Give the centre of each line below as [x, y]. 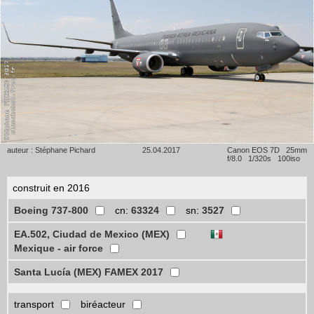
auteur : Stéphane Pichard [51, 150]
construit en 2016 [51, 188]
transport [34, 305]
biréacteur [103, 305]
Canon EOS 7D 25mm [267, 150]
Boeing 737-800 [51, 211]
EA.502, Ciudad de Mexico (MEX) [92, 234]
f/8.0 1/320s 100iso [264, 159]
